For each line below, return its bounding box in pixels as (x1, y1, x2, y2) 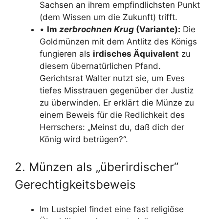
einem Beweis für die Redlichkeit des (40, 110, 185, 120)
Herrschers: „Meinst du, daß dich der (40, 122, 184, 132)
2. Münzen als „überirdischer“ (15, 159, 178, 174)
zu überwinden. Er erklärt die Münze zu (40, 98, 194, 108)
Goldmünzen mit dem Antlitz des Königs (40, 37, 197, 46)
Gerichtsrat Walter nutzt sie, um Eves (40, 73, 185, 83)
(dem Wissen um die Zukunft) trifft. (40, 12, 177, 22)
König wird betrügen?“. (40, 134, 128, 144)
